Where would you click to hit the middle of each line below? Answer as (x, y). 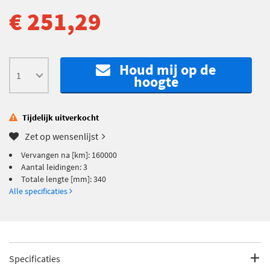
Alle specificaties (39, 191)
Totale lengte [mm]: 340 (64, 179)
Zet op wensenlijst (61, 136)
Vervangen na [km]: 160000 (69, 155)
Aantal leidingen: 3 (54, 167)
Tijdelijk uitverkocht (61, 117)
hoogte (156, 81)
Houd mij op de (163, 69)
